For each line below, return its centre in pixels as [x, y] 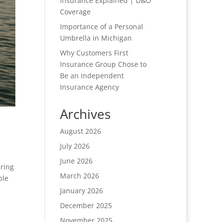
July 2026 [75, 146]
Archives [85, 114]
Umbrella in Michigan [96, 38]
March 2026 [79, 176]
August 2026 [80, 131]
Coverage [75, 12]
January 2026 [81, 191]
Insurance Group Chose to [103, 64]
